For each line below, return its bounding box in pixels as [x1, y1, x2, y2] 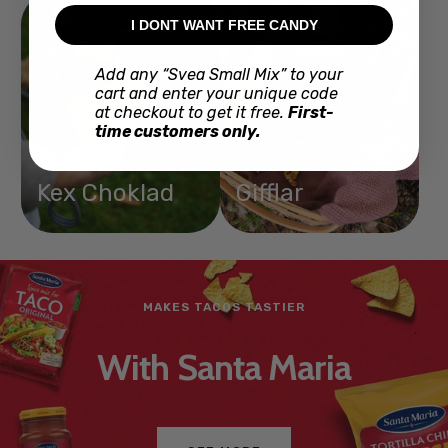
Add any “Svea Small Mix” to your [95, 64, 343, 84]
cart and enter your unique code [95, 83, 338, 103]
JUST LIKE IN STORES [148, 306, 300, 321]
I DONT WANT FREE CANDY [130, 16, 318, 33]
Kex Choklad [37, 179, 174, 208]
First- [288, 102, 334, 122]
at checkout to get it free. [95, 102, 288, 122]
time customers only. [95, 121, 261, 141]
